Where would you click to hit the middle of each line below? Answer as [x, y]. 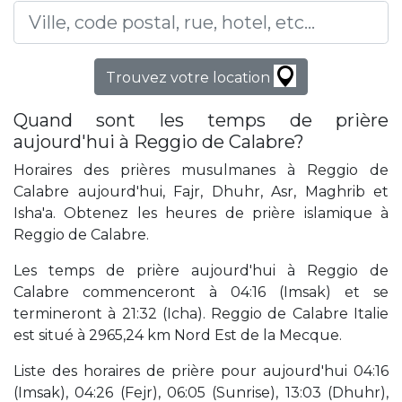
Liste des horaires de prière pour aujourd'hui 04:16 [201, 371]
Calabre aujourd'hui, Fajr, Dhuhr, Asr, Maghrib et [201, 192]
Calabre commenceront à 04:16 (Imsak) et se [201, 293]
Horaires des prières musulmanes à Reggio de [201, 170]
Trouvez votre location [190, 78]
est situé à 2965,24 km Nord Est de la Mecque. [178, 336]
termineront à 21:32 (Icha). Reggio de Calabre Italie [201, 314]
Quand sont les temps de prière [201, 121]
